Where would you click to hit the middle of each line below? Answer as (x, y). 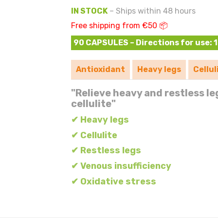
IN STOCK (89, 11)
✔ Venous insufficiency (121, 166)
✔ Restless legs (106, 151)
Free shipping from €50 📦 (119, 26)
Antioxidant (100, 69)
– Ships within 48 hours (151, 11)
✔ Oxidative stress (113, 181)
